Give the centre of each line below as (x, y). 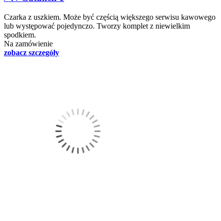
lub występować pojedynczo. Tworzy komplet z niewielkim (97, 26)
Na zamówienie (28, 43)
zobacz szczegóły (32, 52)
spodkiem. (20, 35)
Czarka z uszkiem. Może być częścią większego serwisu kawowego (110, 17)
